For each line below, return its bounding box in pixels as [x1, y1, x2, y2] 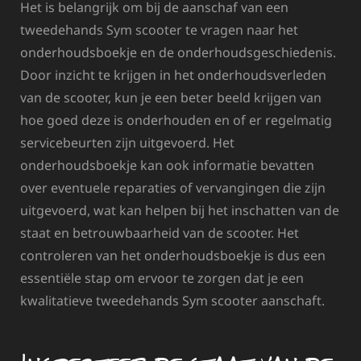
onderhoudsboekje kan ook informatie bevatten [20, 156, 314, 174]
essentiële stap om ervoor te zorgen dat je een [20, 268, 304, 287]
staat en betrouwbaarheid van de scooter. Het [20, 223, 299, 242]
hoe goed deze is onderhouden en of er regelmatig [20, 110, 332, 129]
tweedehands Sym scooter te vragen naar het [20, 20, 298, 39]
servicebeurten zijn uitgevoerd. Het [20, 133, 234, 151]
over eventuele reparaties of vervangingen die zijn [20, 178, 326, 197]
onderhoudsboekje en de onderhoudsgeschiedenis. [20, 43, 336, 61]
